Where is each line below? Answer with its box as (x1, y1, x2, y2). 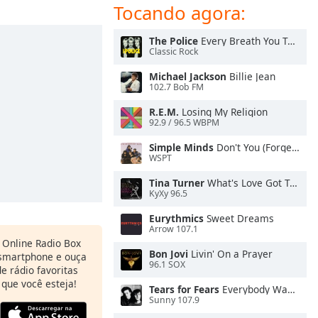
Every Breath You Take (198, 34, 287, 48)
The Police (149, 34, 198, 48)
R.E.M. (149, 105, 179, 119)
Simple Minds (149, 141, 214, 154)
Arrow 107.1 (149, 223, 198, 236)
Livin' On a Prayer (188, 247, 273, 261)
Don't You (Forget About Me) (214, 141, 292, 154)
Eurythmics (149, 212, 204, 225)
